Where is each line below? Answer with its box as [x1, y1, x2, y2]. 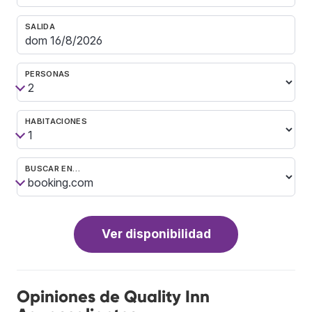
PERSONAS [25, 68, 70, 79]
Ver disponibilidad [101, 226, 211, 242]
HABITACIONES [25, 116, 87, 126]
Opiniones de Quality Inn [17, 286, 210, 306]
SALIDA [25, 21, 55, 31]
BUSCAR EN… [25, 163, 81, 173]
